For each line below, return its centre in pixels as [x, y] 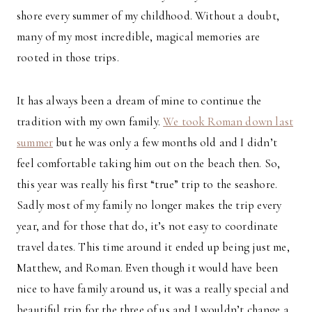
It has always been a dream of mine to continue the [139, 101]
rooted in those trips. [68, 58]
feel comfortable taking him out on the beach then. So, [149, 164]
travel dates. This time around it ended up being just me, [153, 247]
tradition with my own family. [90, 122]
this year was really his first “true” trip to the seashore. [147, 185]
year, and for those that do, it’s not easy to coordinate [148, 226]
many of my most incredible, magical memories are [139, 37]
